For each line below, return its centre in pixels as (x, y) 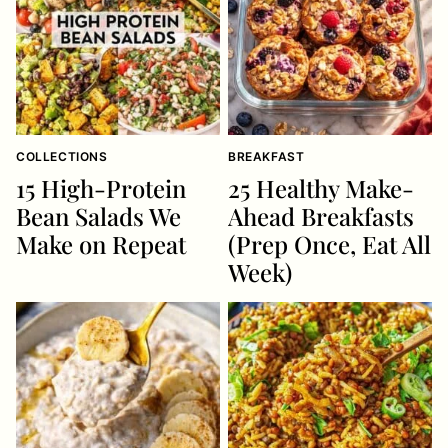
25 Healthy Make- (321, 188)
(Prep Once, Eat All (329, 244)
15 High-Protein (101, 188)
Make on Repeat (101, 244)
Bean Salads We (98, 216)
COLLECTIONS (62, 156)
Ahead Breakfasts (321, 216)
